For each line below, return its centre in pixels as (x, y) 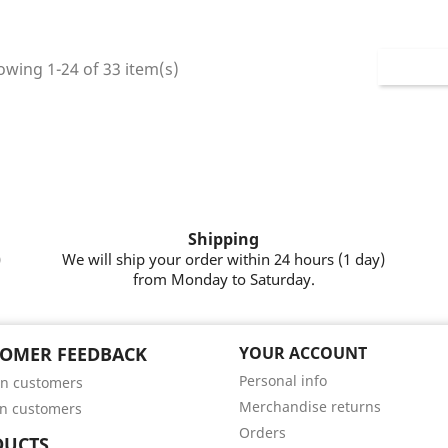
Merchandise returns (310, 406)
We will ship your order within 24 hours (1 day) (224, 259)
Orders (262, 432)
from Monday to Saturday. (223, 279)
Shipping (224, 239)
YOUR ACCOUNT (303, 353)
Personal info (283, 380)
